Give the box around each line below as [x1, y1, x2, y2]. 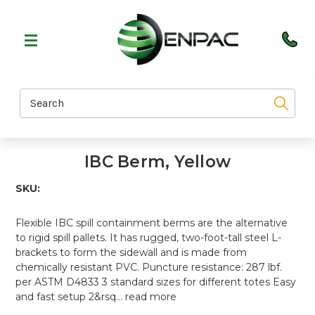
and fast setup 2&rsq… [15, 290, 126, 303]
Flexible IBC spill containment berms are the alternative [15, 217, 288, 229]
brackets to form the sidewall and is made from [15, 246, 247, 259]
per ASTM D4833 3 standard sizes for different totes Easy [15, 276, 297, 288]
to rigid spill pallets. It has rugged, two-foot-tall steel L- [15, 231, 282, 244]
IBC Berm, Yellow [84, 152, 231, 172]
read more [125, 290, 177, 303]
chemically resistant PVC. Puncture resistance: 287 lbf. [15, 261, 283, 274]
